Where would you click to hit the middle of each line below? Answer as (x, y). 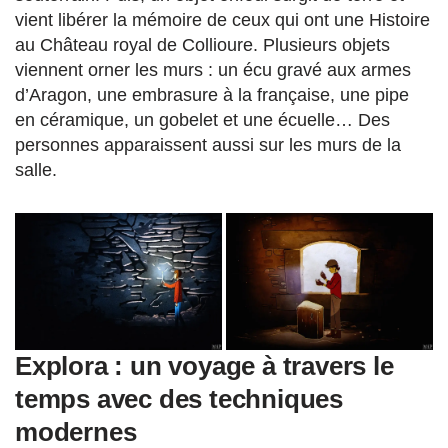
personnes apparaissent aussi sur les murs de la (208, 144)
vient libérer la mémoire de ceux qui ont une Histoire (222, 19)
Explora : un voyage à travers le (204, 366)
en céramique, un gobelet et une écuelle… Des (202, 119)
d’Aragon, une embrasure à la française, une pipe (212, 94)
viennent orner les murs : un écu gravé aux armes (213, 69)
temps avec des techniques (179, 399)
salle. (38, 169)
